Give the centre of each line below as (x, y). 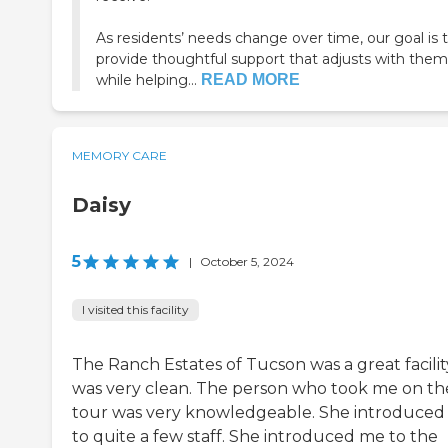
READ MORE (250, 80)
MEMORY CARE (119, 156)
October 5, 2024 (247, 262)
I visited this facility (135, 310)
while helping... (146, 80)
